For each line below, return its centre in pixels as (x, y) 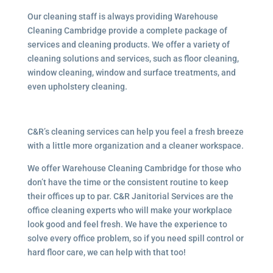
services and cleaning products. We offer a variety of (128, 44)
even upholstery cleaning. (77, 87)
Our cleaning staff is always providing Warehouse (122, 16)
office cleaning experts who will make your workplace (129, 210)
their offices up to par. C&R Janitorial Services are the (130, 196)
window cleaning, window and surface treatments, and (131, 73)
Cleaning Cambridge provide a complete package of (127, 30)
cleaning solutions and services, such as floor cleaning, (133, 58)
